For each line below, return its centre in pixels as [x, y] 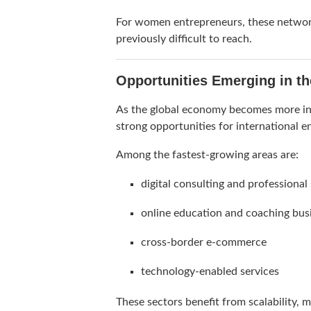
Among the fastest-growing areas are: [207, 155]
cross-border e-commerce [204, 243]
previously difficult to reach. [184, 39]
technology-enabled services [210, 272]
